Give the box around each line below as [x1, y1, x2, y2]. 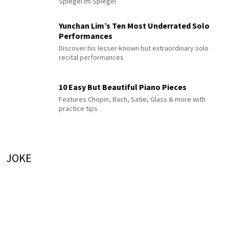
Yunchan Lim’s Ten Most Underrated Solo [59, 20, 210, 31]
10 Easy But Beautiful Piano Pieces [59, 82, 187, 93]
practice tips [59, 104, 98, 113]
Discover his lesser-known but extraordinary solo [59, 43, 209, 53]
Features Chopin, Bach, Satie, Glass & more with [59, 95, 205, 104]
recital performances [59, 53, 124, 62]
